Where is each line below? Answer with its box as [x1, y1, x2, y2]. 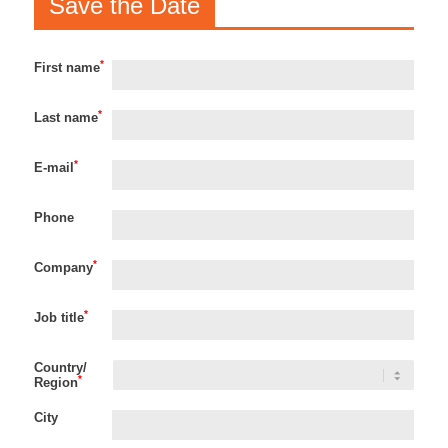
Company [33, 259, 93, 275]
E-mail [33, 159, 74, 175]
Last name [33, 109, 98, 125]
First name [33, 59, 100, 75]
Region [33, 374, 78, 390]
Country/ [33, 359, 87, 375]
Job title [33, 309, 84, 325]
